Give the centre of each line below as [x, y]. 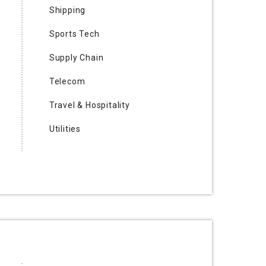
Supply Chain [76, 57]
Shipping [67, 10]
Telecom [67, 81]
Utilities [65, 129]
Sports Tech [74, 34]
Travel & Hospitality [89, 105]
